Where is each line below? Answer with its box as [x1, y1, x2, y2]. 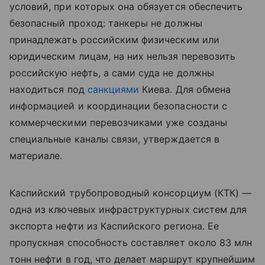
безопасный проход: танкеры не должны [9, 17, 202, 30]
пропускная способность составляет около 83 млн [9, 237, 253, 249]
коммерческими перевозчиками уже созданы [9, 117, 227, 129]
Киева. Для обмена [139, 83, 231, 96]
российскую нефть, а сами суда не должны [9, 67, 214, 79]
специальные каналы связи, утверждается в [9, 133, 219, 146]
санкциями [87, 83, 140, 96]
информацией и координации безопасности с [9, 100, 227, 112]
